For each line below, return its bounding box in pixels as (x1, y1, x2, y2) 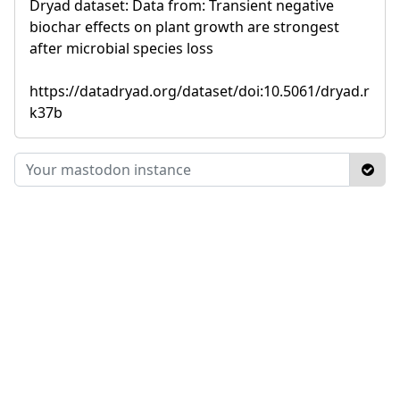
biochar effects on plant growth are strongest (29, 16, 339, 37)
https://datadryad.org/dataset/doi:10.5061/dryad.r (29, 80, 370, 101)
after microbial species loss (29, 37, 213, 58)
